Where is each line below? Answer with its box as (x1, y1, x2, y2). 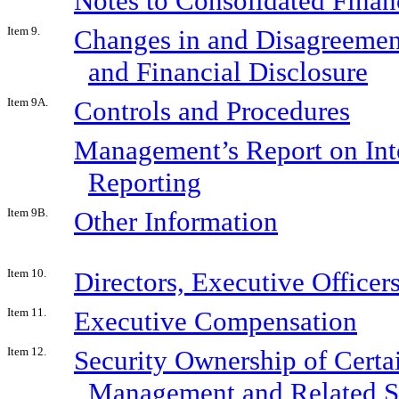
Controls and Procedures (74, 94, 350, 126)
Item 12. (7, 344, 46, 358)
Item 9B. (7, 205, 48, 219)
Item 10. (7, 265, 46, 280)
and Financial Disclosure (88, 55, 368, 87)
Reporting (88, 166, 201, 198)
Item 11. (7, 305, 46, 319)
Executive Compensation (74, 305, 357, 337)
